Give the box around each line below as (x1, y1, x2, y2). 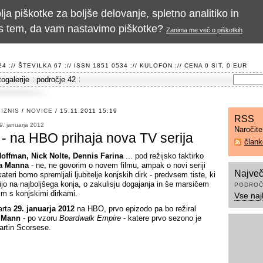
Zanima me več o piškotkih (166, 26, 242, 33)
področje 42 (36, 75, 76, 84)
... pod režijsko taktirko (123, 151, 204, 160)
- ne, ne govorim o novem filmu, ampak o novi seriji (29, 161, 205, 170)
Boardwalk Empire (59, 214, 121, 222)
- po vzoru (21, 214, 59, 222)
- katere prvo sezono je (121, 214, 201, 222)
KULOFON (140, 62, 173, 69)
